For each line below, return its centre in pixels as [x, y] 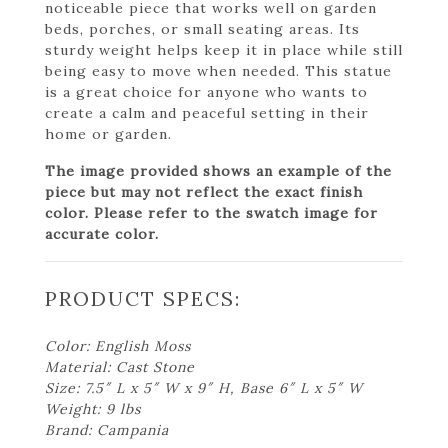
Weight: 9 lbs [93, 408]
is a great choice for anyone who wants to [206, 91]
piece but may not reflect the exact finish [204, 191]
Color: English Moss [118, 345]
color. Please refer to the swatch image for [211, 212]
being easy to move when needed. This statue [218, 70]
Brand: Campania [107, 429]
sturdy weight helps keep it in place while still [224, 49]
